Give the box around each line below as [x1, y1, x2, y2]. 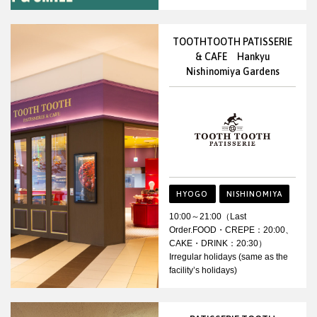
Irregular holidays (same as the [169, 252, 288, 263]
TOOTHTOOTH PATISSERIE [173, 35, 292, 47]
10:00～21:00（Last [169, 212, 246, 222]
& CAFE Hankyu [195, 50, 270, 62]
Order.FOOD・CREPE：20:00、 [169, 225, 294, 236]
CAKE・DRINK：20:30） [169, 238, 267, 249]
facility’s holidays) [169, 265, 237, 276]
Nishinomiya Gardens [185, 65, 279, 77]
